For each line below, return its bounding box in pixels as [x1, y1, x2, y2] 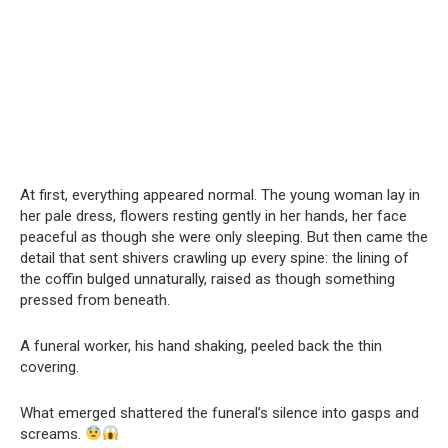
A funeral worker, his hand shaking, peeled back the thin [20, 336, 382, 355]
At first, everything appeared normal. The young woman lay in [20, 185, 420, 204]
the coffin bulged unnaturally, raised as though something [20, 269, 395, 288]
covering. [20, 357, 79, 376]
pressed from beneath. [20, 290, 170, 309]
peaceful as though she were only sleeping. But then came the [20, 227, 428, 246]
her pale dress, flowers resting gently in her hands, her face [20, 206, 407, 225]
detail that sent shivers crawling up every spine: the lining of [20, 248, 409, 267]
